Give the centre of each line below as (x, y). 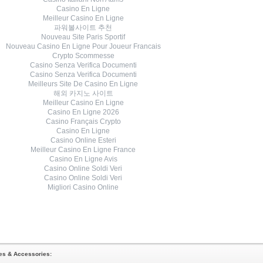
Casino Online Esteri (83, 140)
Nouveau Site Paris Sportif (83, 37)
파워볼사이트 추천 (83, 28)
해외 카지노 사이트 (83, 93)
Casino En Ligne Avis (83, 159)
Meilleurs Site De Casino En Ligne (83, 84)
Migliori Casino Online (83, 187)
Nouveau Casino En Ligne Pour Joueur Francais (83, 46)
